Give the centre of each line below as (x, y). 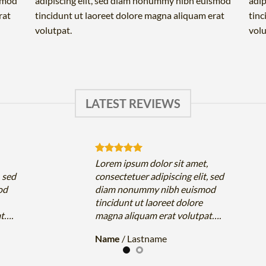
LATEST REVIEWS (133, 104)
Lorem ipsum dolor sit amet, (152, 163)
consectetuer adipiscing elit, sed (160, 176)
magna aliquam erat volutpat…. (158, 216)
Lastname (147, 239)
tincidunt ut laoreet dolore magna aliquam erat (130, 15)
